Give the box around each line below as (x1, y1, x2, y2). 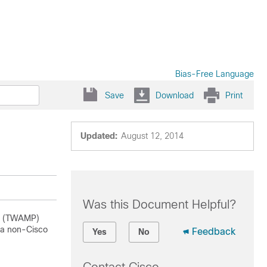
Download (156, 90, 194, 100)
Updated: (80, 131, 117, 141)
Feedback (191, 226, 235, 237)
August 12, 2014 (120, 131, 184, 141)
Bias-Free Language (175, 69, 254, 79)
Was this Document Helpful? (82, 198, 236, 211)
